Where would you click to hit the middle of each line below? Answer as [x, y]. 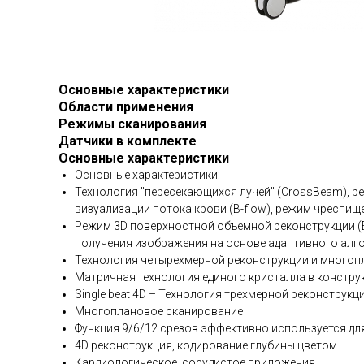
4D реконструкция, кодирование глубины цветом [206, 346]
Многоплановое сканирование [159, 312]
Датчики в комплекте [128, 141]
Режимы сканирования [132, 124]
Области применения [126, 107]
